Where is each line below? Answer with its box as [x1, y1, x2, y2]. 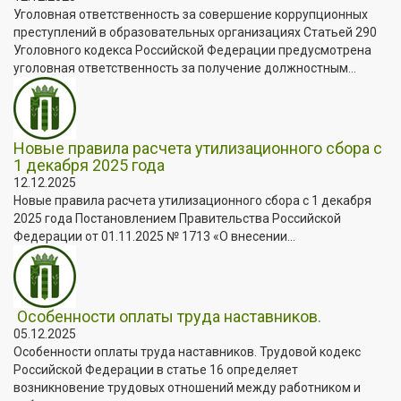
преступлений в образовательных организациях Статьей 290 [13, 24, 377, 39]
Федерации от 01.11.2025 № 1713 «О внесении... [13, 228, 295, 243]
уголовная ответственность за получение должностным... [13, 60, 356, 75]
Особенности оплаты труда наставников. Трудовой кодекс [13, 344, 361, 359]
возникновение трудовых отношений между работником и [13, 380, 361, 395]
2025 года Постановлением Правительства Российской [13, 210, 341, 226]
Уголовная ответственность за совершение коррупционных [13, 6, 368, 21]
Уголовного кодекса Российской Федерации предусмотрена [13, 42, 371, 57]
